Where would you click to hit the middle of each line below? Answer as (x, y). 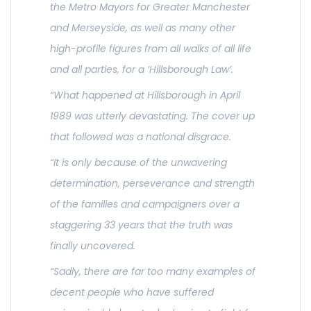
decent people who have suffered (132, 293)
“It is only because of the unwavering (138, 163)
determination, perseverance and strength (152, 184)
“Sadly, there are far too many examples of (153, 272)
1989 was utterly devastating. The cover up (152, 116)
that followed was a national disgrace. (141, 137)
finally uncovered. (93, 246)
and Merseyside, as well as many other (143, 28)
